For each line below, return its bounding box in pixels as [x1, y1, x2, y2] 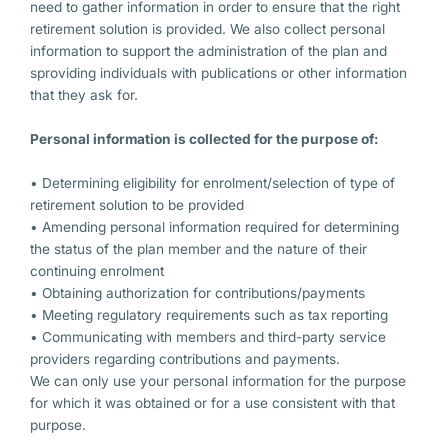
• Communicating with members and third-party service [30, 328, 386, 345]
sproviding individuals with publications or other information [30, 64, 407, 81]
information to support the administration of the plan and [30, 42, 387, 59]
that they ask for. [30, 86, 138, 103]
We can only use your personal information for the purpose [30, 372, 406, 389]
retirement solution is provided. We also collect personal [30, 20, 385, 37]
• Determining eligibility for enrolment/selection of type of [30, 174, 395, 191]
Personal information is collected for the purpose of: [30, 130, 379, 147]
